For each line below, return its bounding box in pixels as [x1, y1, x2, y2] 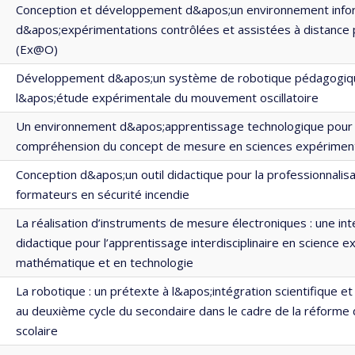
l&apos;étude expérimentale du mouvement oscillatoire [16, 90, 319, 105]
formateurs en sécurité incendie [16, 186, 189, 202]
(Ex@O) [16, 41, 58, 57]
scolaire [16, 323, 58, 338]
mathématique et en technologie [16, 254, 193, 270]
